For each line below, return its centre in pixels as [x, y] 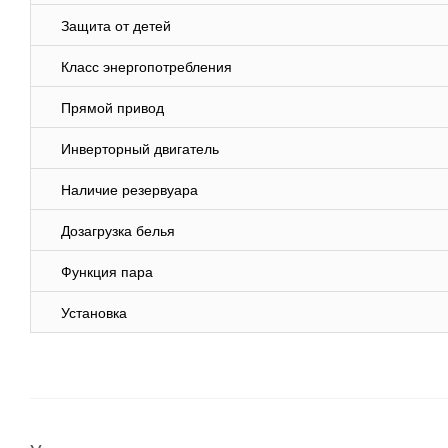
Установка [94, 313]
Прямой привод [112, 108]
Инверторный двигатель [140, 149]
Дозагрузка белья [118, 231]
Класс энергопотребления [146, 67]
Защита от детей [116, 26]
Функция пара [107, 272]
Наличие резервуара [129, 190]
